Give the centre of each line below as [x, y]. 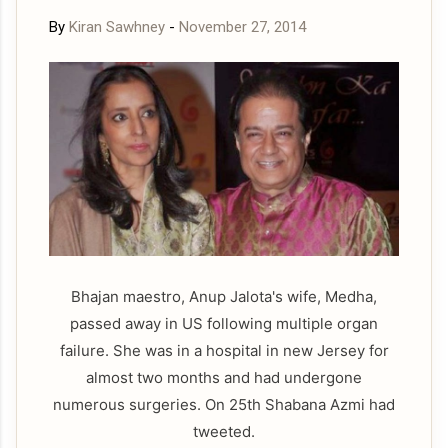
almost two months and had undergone [224, 378]
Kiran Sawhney [117, 27]
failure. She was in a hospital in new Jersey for [224, 351]
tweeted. [224, 432]
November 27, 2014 [242, 27]
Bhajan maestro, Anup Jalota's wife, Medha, [224, 297]
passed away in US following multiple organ [224, 324]
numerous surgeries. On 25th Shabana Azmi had [224, 405]
